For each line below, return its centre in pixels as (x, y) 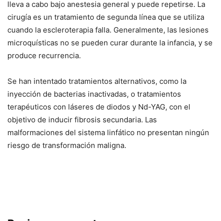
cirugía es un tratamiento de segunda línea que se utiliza (106, 17)
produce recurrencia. (44, 55)
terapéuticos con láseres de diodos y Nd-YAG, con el (99, 107)
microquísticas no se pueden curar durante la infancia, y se (110, 42)
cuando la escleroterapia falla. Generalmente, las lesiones (108, 30)
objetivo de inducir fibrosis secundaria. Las (82, 119)
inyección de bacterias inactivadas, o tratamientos (94, 94)
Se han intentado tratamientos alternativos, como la (97, 81)
